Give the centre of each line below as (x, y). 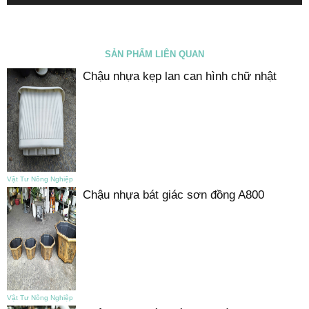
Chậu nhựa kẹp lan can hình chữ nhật (180, 76)
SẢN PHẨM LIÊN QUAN (154, 54)
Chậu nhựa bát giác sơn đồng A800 (173, 195)
